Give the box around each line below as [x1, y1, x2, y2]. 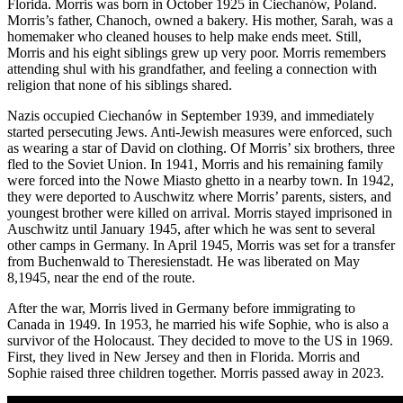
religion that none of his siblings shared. [7, 77, 232, 94]
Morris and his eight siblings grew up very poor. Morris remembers [7, 45, 386, 61]
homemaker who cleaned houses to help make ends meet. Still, [7, 29, 362, 45]
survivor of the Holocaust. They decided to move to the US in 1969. [7, 333, 393, 349]
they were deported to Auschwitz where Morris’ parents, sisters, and [7, 189, 391, 205]
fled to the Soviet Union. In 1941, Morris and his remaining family [7, 157, 383, 173]
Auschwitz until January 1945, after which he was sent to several [7, 221, 375, 237]
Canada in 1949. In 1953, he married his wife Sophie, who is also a [7, 317, 389, 333]
